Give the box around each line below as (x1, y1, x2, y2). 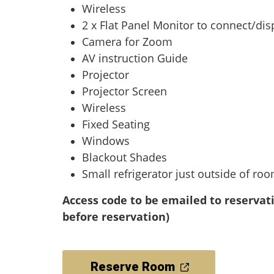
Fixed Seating (82, 117, 150, 131)
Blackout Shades (82, 150, 167, 165)
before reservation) (62, 209, 169, 224)
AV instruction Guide (82, 51, 188, 65)
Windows (82, 133, 130, 148)
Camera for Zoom (82, 34, 172, 49)
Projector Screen (82, 84, 167, 98)
